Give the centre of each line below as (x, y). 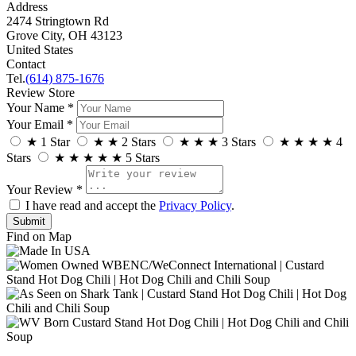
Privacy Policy (195, 205)
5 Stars (143, 157)
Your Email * (40, 124)
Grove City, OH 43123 (64, 35)
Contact (26, 64)
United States (40, 49)
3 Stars (239, 141)
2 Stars (139, 141)
